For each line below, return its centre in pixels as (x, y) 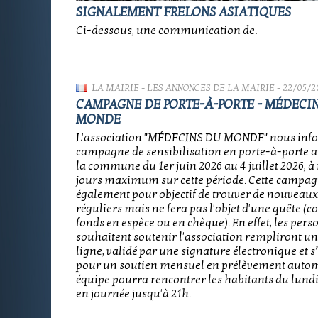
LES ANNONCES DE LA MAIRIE (211, 88)
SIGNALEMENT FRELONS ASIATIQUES (183, 12)
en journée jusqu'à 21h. (133, 294)
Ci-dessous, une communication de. (166, 31)
